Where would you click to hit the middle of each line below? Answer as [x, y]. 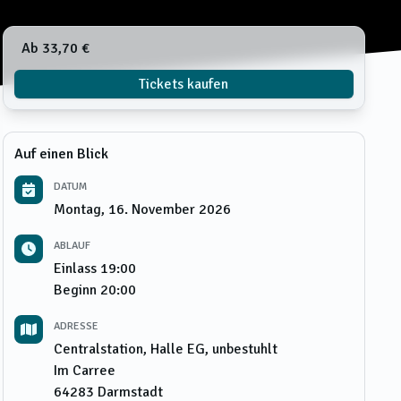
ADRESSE [76, 327]
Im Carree [84, 371]
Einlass [75, 269]
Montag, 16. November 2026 [142, 210]
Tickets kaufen [184, 85]
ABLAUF [72, 246]
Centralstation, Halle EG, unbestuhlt [165, 350]
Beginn [75, 290]
